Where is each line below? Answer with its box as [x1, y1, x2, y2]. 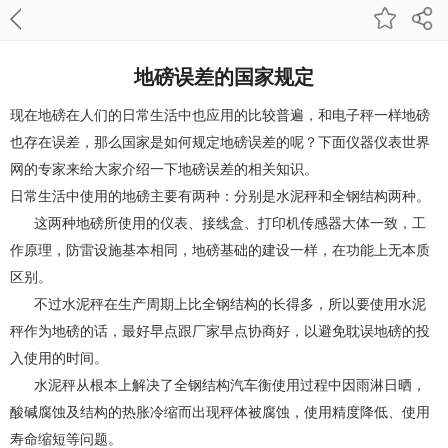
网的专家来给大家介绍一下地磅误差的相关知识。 [10, 161, 318, 177]
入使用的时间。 [10, 350, 108, 366]
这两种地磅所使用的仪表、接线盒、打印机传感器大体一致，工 [10, 215, 426, 231]
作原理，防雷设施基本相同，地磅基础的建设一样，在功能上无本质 [10, 242, 430, 258]
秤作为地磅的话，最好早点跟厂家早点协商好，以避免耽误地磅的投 [10, 323, 430, 339]
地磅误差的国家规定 [134, 61, 314, 90]
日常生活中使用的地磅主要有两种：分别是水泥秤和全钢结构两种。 [10, 188, 430, 204]
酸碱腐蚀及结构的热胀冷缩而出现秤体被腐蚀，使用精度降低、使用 [10, 404, 430, 420]
